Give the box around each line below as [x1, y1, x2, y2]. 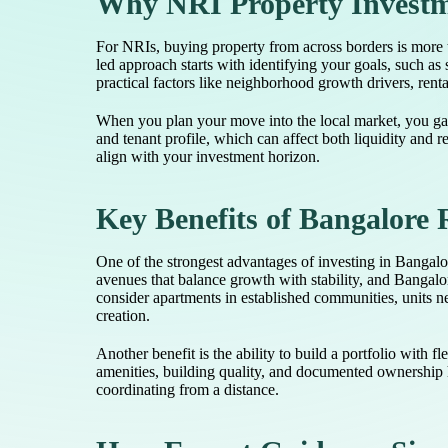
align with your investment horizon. [96, 148, 320, 166]
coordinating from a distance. [96, 381, 279, 399]
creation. [96, 307, 150, 325]
